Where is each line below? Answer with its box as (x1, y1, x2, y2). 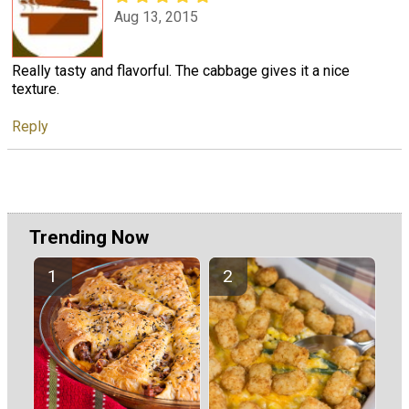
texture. (12, 79, 59, 98)
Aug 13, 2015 (114, 8, 198, 26)
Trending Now (29, 226, 149, 249)
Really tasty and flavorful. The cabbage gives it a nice (12, 61, 350, 79)
